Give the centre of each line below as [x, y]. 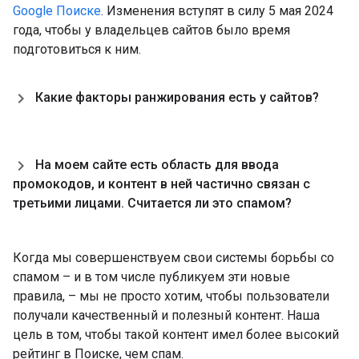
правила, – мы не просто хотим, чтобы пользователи [171, 296]
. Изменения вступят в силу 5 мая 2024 [217, 11]
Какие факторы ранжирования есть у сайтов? [177, 97]
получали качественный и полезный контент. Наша [166, 315]
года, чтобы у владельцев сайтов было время [151, 30]
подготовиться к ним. [77, 49]
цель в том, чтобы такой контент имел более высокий [176, 335]
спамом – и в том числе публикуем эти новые [151, 277]
